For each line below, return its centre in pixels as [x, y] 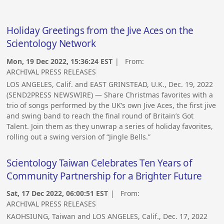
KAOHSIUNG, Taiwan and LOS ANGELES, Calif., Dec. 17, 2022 [107, 216]
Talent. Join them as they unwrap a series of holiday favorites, [110, 126]
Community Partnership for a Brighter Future [104, 176]
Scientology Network [51, 44]
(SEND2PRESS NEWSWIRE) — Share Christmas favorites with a [110, 94]
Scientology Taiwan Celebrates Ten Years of [99, 163]
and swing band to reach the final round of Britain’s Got [100, 115]
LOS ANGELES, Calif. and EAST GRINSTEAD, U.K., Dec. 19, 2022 [110, 84]
